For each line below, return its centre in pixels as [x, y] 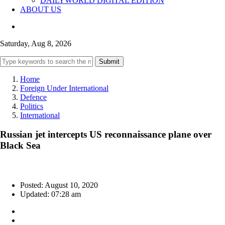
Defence [33, 97]
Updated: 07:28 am [50, 194]
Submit [109, 61]
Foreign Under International [64, 88]
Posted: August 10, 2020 [59, 185]
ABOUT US [41, 9]
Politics [32, 106]
